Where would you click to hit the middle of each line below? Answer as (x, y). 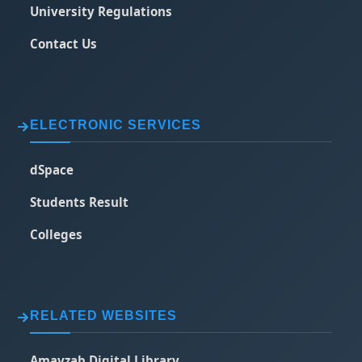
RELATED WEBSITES (104, 315)
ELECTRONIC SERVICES (116, 124)
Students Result (80, 202)
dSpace (52, 169)
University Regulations (101, 11)
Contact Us (64, 43)
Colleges (57, 234)
